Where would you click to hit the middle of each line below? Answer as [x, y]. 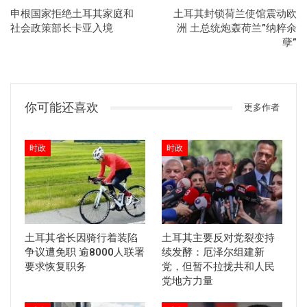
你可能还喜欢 [62, 107]
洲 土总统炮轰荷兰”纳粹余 [237, 28]
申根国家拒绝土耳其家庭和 [72, 14]
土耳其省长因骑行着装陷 [81, 237]
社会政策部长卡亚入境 [62, 28]
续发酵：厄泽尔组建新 [213, 252]
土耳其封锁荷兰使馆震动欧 [235, 14]
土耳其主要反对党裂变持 [218, 237]
